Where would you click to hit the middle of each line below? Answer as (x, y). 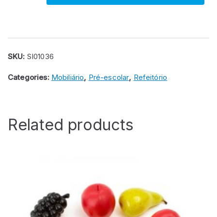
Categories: (30, 77)
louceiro (21, 13)
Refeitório (150, 77)
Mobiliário (68, 77)
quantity (21, 26)
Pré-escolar (109, 77)
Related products (71, 125)
